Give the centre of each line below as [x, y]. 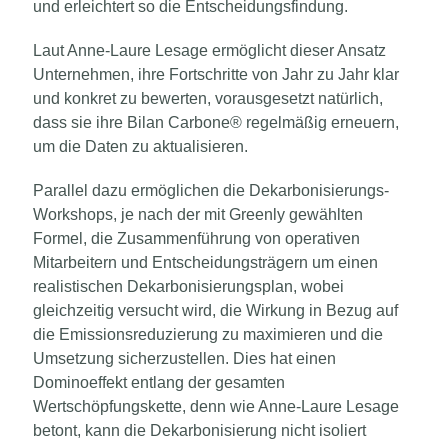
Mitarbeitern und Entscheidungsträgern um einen [205, 262]
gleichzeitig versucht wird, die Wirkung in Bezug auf [215, 310]
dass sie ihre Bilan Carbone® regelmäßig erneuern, [216, 122]
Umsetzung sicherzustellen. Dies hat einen [184, 358]
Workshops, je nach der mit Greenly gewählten [198, 214]
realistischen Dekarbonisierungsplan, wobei [188, 286]
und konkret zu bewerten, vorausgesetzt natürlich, [208, 98]
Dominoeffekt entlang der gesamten [159, 382]
